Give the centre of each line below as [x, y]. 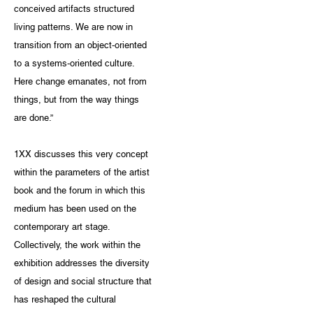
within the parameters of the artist [82, 173]
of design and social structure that [83, 282]
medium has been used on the [75, 209]
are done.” [34, 118]
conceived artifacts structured [74, 9]
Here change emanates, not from [80, 82]
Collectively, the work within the [77, 245]
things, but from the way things [77, 100]
